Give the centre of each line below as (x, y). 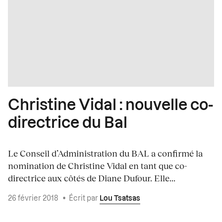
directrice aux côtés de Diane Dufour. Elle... (92, 178)
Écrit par (84, 199)
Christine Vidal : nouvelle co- (111, 106)
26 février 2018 (34, 199)
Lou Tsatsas (120, 199)
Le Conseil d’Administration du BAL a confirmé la (105, 153)
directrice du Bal (68, 124)
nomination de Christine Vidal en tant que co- (98, 166)
